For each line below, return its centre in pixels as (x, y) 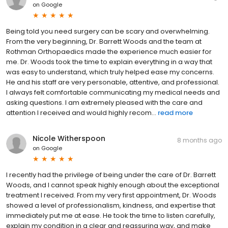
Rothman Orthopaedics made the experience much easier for (109, 51)
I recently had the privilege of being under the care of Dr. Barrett (111, 175)
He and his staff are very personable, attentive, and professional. (113, 82)
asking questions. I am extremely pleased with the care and (104, 102)
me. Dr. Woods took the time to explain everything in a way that (109, 62)
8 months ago (199, 140)
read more (175, 112)
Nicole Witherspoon (69, 138)
